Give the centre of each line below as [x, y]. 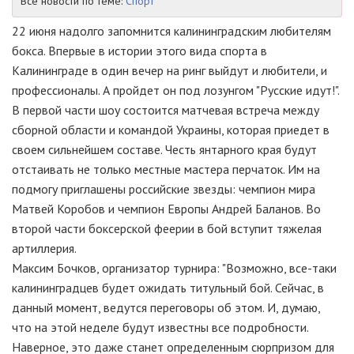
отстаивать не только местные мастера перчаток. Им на [166, 169]
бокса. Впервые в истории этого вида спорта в [139, 51]
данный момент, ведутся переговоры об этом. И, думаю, [166, 307]
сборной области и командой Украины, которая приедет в [171, 130]
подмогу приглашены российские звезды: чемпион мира [164, 189]
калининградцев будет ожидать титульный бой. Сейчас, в [168, 288]
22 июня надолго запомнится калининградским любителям [171, 31]
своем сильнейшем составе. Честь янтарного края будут [164, 149]
